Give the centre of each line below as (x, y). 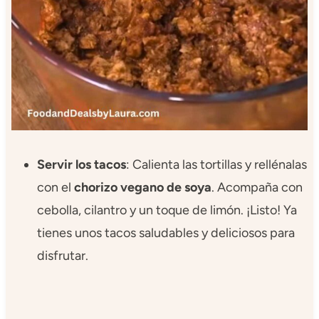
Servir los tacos (81, 164)
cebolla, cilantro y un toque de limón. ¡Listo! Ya (167, 210)
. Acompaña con (257, 187)
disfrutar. (62, 255)
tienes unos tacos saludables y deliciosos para (166, 232)
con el (55, 187)
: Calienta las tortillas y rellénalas (216, 164)
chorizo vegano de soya (142, 187)
